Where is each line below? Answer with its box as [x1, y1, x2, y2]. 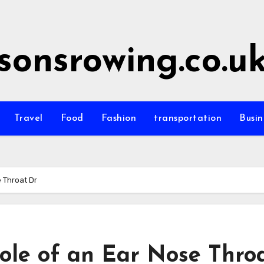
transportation [154, 114, 222, 123]
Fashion [101, 114, 136, 123]
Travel [14, 114, 43, 123]
